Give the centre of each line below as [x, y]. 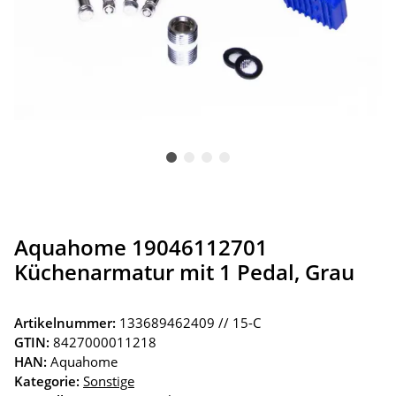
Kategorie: [49, 381]
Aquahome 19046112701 [141, 247]
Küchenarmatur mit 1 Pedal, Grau [184, 271]
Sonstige [109, 381]
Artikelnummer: [67, 322]
